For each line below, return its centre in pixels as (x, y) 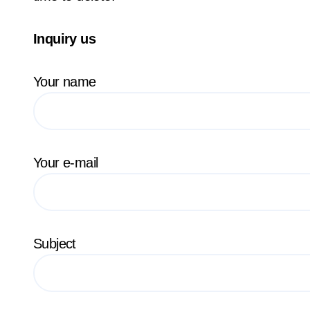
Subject (55, 243)
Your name (68, 81)
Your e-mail (66, 162)
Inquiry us (64, 38)
